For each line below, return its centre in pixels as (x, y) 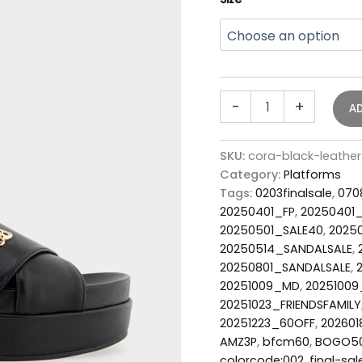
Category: (252, 174)
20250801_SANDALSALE (285, 267)
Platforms (312, 174)
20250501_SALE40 (271, 230)
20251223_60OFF (267, 323)
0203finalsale (294, 193)
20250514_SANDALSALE (286, 248)
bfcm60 (286, 341)
